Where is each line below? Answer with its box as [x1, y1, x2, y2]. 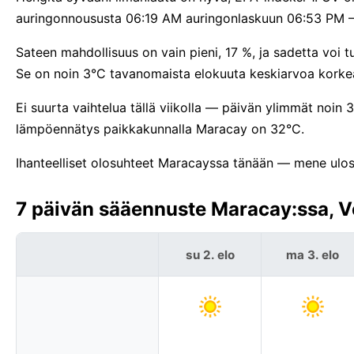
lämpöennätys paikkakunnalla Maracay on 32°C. [16, 121, 304, 137]
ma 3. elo [286, 247, 339, 262]
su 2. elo [185, 247, 235, 262]
